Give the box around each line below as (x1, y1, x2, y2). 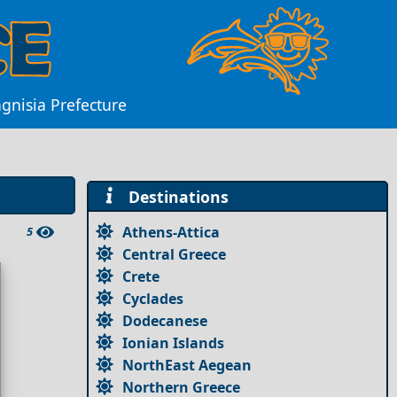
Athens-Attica (122, 222, 221, 242)
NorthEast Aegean (122, 354, 253, 375)
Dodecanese (122, 310, 208, 331)
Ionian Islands (122, 332, 225, 353)
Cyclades (122, 288, 184, 308)
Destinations (119, 185, 229, 207)
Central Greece (122, 244, 227, 264)
